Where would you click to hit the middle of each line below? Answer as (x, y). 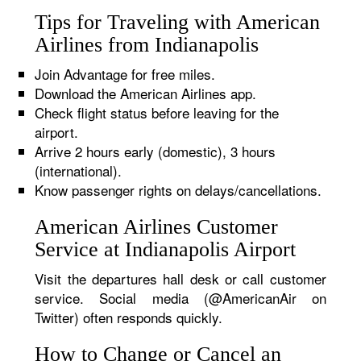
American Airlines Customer (157, 227)
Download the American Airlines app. (146, 93)
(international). (79, 170)
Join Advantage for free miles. (125, 74)
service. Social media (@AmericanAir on (180, 298)
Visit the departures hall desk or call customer (180, 278)
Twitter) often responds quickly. (129, 317)
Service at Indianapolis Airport (166, 249)
